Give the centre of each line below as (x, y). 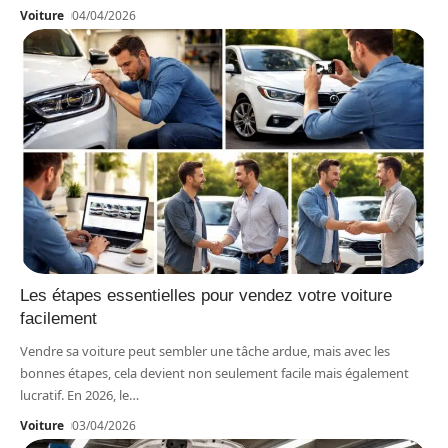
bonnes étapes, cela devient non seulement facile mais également (214, 372)
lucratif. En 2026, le (74, 394)
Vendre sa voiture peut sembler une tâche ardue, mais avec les (205, 350)
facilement (58, 318)
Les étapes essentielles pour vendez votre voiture (206, 295)
